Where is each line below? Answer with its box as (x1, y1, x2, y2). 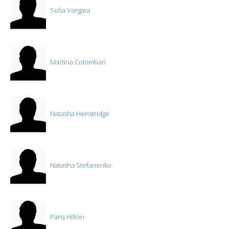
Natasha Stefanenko (49, 161, 111, 170)
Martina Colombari (49, 57, 106, 67)
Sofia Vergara (49, 6, 90, 15)
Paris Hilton (49, 212, 84, 222)
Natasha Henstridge (49, 109, 109, 119)
